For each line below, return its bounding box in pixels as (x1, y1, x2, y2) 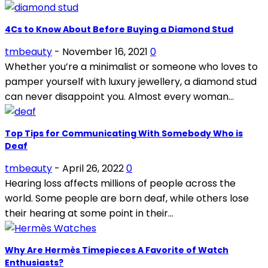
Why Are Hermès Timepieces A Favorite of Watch (5, 243, 229, 256)
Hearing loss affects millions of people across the (5, 176, 236, 190)
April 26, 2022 (62, 161, 124, 175)
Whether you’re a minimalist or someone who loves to (5, 59, 258, 74)
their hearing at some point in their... (5, 206, 173, 220)
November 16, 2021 (62, 44, 148, 59)
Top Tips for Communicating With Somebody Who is (5, 127, 243, 139)
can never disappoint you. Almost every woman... (5, 89, 234, 103)
